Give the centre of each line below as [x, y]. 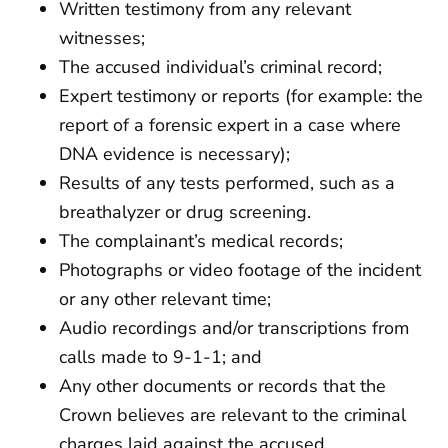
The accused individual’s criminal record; [220, 67]
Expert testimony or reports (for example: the [241, 96]
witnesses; [102, 38]
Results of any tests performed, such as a [227, 183]
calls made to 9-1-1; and [160, 357]
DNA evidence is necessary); [174, 154]
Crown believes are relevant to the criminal [232, 415]
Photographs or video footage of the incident [240, 270]
